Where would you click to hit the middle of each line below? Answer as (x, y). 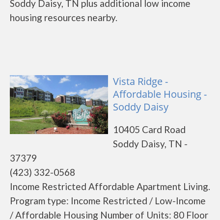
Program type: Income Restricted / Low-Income (108, 201)
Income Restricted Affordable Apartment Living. (110, 186)
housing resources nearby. (64, 17)
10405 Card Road (149, 129)
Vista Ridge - (140, 81)
